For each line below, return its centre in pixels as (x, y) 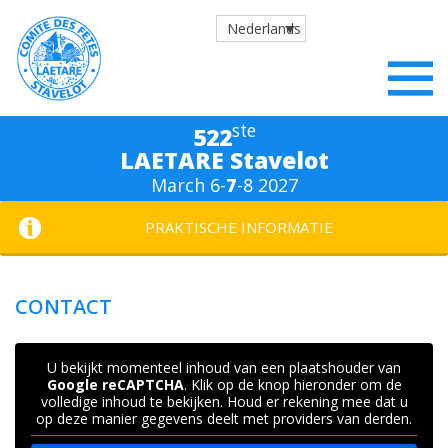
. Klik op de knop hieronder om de (292, 384)
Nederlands (264, 29)
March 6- (188, 185)
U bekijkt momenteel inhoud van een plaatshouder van (224, 367)
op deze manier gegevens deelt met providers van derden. (224, 418)
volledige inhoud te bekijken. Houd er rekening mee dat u (224, 401)
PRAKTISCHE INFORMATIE (239, 227)
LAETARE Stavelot (224, 160)
